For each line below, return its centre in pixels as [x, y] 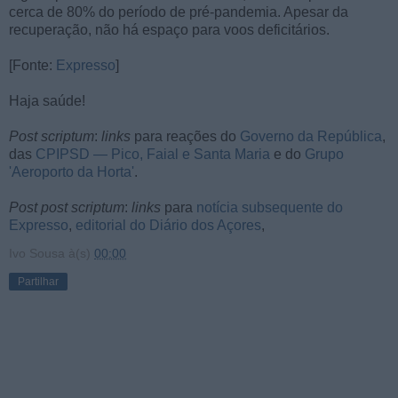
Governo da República [311, 136]
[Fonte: [32, 65]
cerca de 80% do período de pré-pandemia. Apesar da [179, 12]
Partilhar [38, 281]
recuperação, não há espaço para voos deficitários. [169, 29]
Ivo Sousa [37, 253]
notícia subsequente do [270, 207]
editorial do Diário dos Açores [168, 225]
